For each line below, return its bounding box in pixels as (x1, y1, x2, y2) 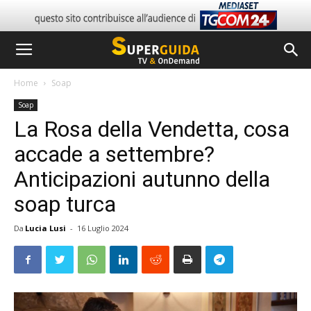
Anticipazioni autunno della (14, 166, 270, 192)
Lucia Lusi (25, 223, 66, 233)
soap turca (14, 191, 116, 217)
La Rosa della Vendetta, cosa (14, 116, 289, 142)
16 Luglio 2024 (77, 223, 128, 233)
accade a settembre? (14, 141, 215, 167)
